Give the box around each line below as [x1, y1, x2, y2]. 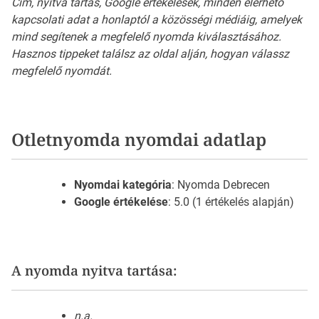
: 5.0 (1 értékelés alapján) [168, 195, 294, 209]
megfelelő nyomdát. [11, 64, 112, 78]
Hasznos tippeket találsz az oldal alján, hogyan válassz [11, 47, 289, 61]
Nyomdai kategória [74, 178, 172, 192]
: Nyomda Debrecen [172, 178, 270, 192]
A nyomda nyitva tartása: [11, 261, 177, 280]
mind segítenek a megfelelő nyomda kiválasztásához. [11, 30, 281, 44]
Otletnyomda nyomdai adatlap [11, 127, 266, 152]
